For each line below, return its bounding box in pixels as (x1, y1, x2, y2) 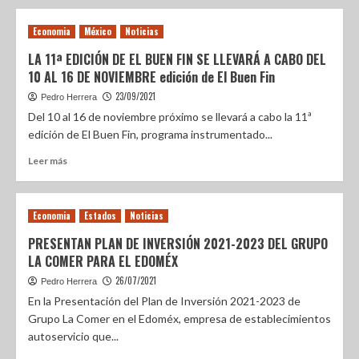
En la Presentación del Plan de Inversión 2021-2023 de (28, 294, 301, 308)
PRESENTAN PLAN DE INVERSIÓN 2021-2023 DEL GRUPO (28, 234, 328, 253)
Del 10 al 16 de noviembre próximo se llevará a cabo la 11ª (28, 110, 312, 123)
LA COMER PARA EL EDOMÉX (28, 252, 178, 271)
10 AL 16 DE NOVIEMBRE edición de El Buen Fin (28, 67, 275, 87)
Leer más (28, 155, 67, 167)
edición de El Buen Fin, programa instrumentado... (28, 127, 272, 141)
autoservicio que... (28, 329, 119, 343)
